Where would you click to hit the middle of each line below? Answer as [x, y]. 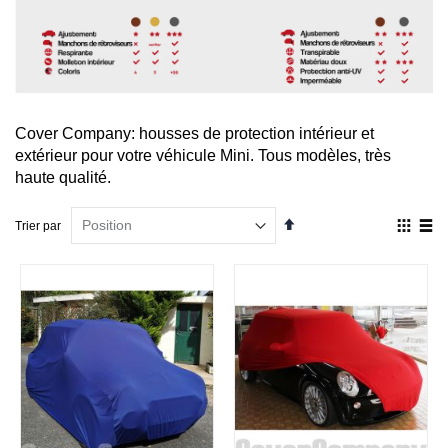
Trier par [38, 226]
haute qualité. [63, 178]
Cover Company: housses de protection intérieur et [194, 134]
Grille [417, 252]
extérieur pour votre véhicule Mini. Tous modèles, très [203, 156]
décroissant [325, 252]
